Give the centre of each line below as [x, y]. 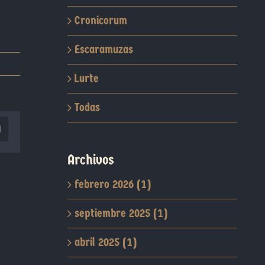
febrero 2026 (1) [112, 184]
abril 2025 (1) [105, 242]
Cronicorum [101, 20]
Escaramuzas [104, 49]
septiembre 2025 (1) [121, 213]
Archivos [91, 160]
